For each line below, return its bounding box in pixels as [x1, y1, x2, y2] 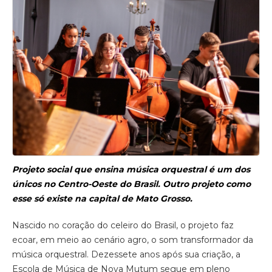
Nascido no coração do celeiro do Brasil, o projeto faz [12, 220, 234, 231]
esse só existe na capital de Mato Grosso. [12, 193, 192, 205]
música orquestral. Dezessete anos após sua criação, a [12, 249, 240, 260]
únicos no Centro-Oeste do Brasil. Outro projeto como [12, 178, 251, 190]
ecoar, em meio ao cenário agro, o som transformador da [12, 234, 253, 246]
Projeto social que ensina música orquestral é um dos [12, 164, 250, 175]
